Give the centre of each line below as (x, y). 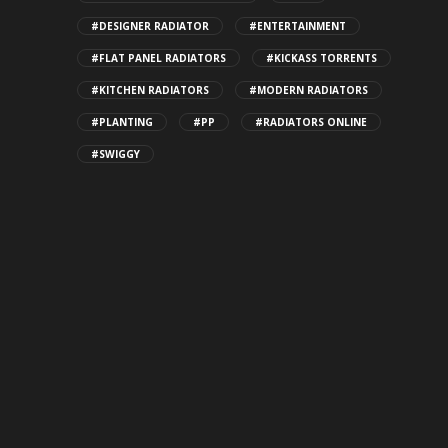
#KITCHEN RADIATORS (150, 89)
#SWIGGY (115, 153)
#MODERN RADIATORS (308, 89)
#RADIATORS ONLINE (311, 121)
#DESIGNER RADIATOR (150, 25)
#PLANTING (122, 121)
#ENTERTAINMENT (297, 25)
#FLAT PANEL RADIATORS (158, 57)
